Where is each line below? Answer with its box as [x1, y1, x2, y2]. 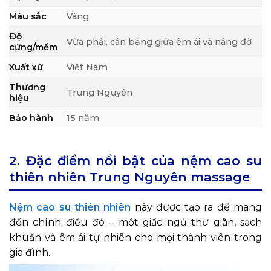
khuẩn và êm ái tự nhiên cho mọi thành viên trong [9, 232, 262, 244]
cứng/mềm [9, 42, 57, 53]
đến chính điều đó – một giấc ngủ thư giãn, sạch [9, 217, 262, 229]
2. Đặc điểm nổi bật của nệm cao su [9, 153, 262, 169]
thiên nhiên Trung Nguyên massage [9, 169, 250, 185]
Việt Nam [67, 62, 108, 73]
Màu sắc [9, 11, 47, 22]
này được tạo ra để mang [131, 201, 263, 214]
